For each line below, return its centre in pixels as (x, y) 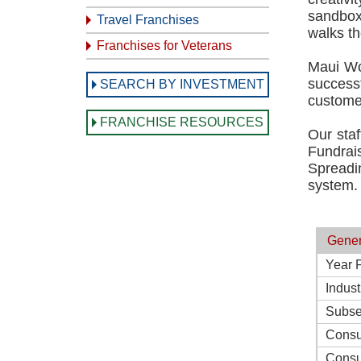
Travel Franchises (148, 20)
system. (333, 185)
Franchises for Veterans (164, 46)
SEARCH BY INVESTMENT (182, 84)
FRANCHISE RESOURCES (182, 122)
